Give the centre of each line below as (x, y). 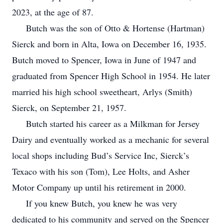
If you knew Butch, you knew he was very (95, 203)
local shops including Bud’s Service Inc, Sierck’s (101, 155)
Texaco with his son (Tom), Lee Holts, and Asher (101, 171)
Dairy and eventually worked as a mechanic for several (111, 139)
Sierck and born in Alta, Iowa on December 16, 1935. (109, 44)
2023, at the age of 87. (54, 12)
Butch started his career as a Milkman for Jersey (106, 123)
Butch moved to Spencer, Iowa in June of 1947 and (104, 60)
